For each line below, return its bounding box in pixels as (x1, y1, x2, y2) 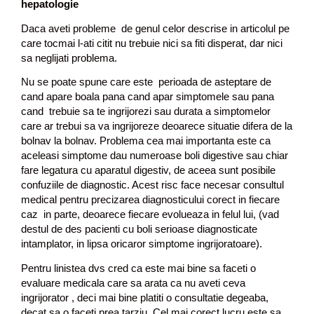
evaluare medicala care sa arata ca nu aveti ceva (21, 276, 245, 289)
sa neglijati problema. (21, 51, 117, 64)
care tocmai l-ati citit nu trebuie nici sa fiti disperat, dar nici (21, 36, 282, 49)
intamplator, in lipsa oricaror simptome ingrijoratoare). (21, 238, 262, 250)
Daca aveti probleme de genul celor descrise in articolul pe (21, 22, 289, 34)
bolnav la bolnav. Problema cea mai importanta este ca (21, 135, 271, 147)
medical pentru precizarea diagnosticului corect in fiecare (21, 193, 280, 206)
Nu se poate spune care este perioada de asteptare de (21, 76, 271, 88)
